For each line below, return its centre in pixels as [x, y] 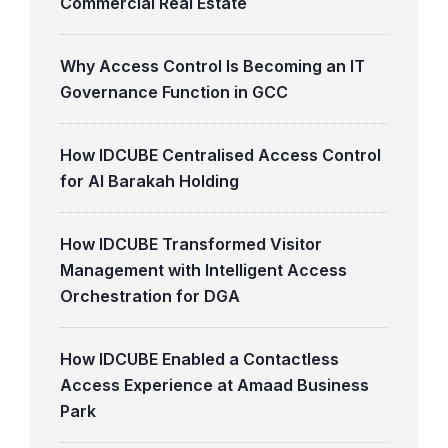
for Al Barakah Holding [149, 181]
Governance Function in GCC [174, 92]
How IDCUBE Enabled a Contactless [199, 359]
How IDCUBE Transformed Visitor [191, 244]
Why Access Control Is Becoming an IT [212, 66]
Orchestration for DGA [150, 296]
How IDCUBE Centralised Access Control [220, 155]
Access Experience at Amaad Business [214, 385]
